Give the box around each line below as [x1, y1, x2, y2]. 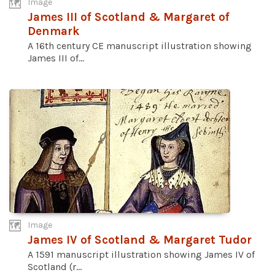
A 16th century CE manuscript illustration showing [28, 40, 252, 52]
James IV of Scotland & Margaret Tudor [28, 233, 252, 247]
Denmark [28, 24, 80, 39]
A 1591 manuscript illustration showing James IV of [28, 249, 255, 261]
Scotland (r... [28, 261, 82, 273]
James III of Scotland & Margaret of [28, 10, 230, 25]
